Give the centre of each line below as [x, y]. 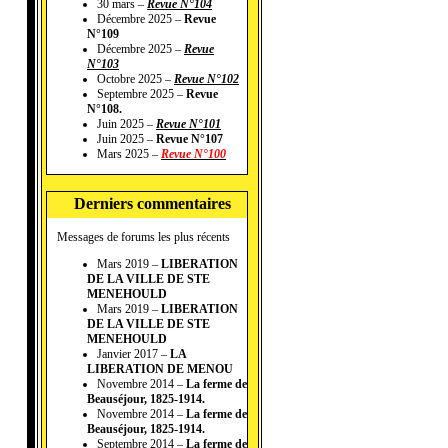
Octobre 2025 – [135, 79]
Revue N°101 [188, 124]
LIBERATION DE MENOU [160, 369]
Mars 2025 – [129, 154]
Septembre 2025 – [141, 94]
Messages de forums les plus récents [143, 237]
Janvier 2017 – [133, 354]
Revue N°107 [189, 139]
